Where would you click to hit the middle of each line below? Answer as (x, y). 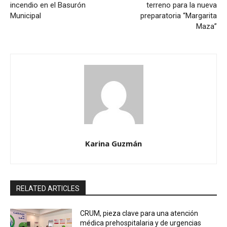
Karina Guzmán (113, 143)
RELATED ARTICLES (48, 188)
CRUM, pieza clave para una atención (139, 213)
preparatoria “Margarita (178, 15)
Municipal (26, 15)
